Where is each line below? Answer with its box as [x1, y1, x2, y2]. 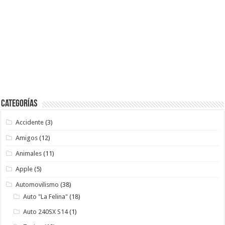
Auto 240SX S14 [23, 208, 68, 216]
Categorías [1, 99, 38, 109]
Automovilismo [16, 181, 59, 189]
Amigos [16, 134, 38, 142]
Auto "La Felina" [23, 193, 68, 201]
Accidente [16, 119, 44, 127]
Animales [16, 150, 42, 158]
